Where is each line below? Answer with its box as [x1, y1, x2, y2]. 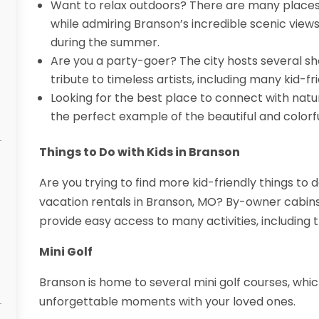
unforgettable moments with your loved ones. [38, 293, 296, 310]
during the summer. [50, 34, 159, 51]
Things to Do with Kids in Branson [38, 144, 240, 161]
